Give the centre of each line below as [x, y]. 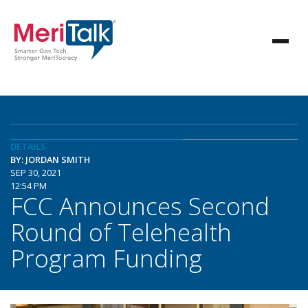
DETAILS [28, 146]
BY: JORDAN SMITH [50, 159]
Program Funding [106, 258]
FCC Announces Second [140, 206]
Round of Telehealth [121, 232]
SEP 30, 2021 [36, 173]
